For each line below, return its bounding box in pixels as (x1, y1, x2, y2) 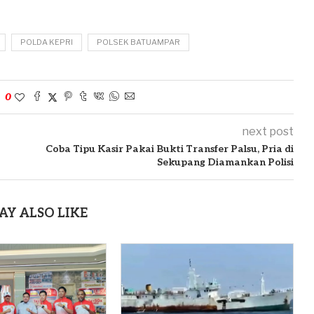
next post (241, 124, 294, 138)
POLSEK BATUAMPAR (97, 36, 180, 47)
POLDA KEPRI (20, 36, 73, 47)
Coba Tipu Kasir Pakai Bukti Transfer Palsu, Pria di (45, 142, 294, 155)
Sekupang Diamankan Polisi (156, 156, 294, 168)
